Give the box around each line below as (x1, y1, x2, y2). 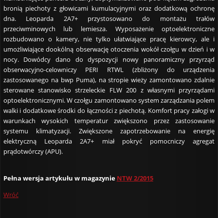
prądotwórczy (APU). (3, 146, 63, 156)
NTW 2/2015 (116, 173, 153, 182)
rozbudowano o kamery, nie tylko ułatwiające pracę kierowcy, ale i (3, 34, 215, 43)
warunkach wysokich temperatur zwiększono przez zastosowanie (3, 116, 215, 125)
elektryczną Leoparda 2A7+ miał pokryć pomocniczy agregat (3, 136, 215, 145)
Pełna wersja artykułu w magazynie (3, 173, 117, 182)
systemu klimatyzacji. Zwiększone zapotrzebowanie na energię (3, 126, 215, 135)
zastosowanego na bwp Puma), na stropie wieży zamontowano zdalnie (3, 75, 215, 84)
